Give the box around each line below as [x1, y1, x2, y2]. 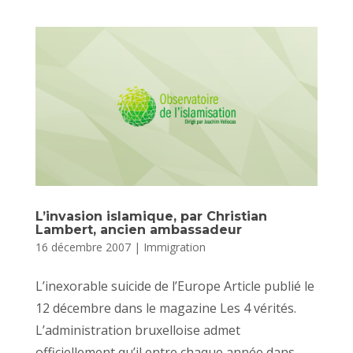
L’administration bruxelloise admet [35, 321, 240, 339]
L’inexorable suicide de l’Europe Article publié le [35, 277, 314, 295]
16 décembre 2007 [35, 239, 131, 255]
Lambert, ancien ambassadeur [35, 221, 242, 237]
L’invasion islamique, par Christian [35, 208, 267, 224]
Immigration [143, 239, 206, 255]
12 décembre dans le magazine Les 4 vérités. [35, 299, 296, 317]
